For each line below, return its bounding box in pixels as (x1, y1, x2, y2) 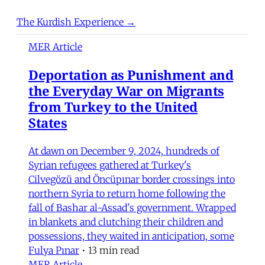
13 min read (88, 244, 139, 256)
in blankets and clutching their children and (28, 215, 223, 228)
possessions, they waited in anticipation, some (28, 230, 234, 242)
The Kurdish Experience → (17, 15, 135, 28)
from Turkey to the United (28, 97, 198, 115)
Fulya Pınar (28, 244, 79, 256)
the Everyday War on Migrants (28, 81, 224, 99)
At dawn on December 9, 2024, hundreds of (28, 144, 219, 157)
